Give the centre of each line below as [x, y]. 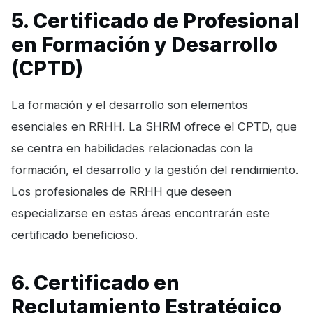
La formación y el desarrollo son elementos [130, 105]
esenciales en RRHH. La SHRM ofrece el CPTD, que [154, 127]
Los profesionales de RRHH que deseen [121, 192]
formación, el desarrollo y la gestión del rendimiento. [155, 170]
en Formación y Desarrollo [144, 45]
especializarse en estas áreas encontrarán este [140, 213]
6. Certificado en [95, 282]
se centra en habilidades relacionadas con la [132, 148]
